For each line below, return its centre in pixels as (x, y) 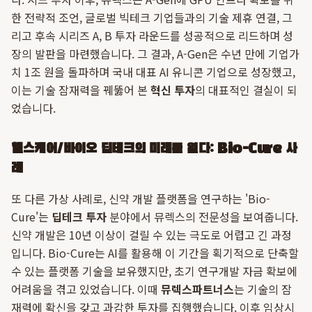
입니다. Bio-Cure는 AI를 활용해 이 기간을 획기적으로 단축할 (155, 253)
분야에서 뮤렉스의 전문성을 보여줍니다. (202, 217)
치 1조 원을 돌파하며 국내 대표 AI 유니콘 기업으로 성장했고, (153, 72)
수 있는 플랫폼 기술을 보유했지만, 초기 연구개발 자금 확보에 (154, 271)
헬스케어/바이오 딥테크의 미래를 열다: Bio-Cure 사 (154, 149)
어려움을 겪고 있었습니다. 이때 (86, 289)
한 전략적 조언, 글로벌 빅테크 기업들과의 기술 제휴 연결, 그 (152, 17)
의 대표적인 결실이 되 (246, 90)
